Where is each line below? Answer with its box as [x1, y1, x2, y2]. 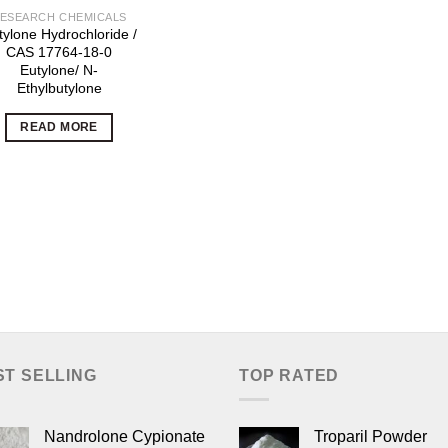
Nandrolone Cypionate [44, 428, 205, 446]
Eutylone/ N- [20, 62, 98, 79]
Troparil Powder [314, 428, 427, 446]
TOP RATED [239, 366, 340, 384]
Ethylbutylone [16, 80, 102, 97]
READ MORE [20, 121, 98, 134]
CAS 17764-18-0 [6, 44, 112, 61]
